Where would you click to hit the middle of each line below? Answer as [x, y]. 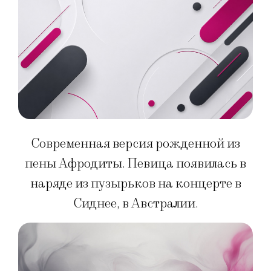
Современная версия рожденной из [135, 144]
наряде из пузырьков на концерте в [135, 184]
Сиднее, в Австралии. [135, 204]
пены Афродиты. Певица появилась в [135, 164]
